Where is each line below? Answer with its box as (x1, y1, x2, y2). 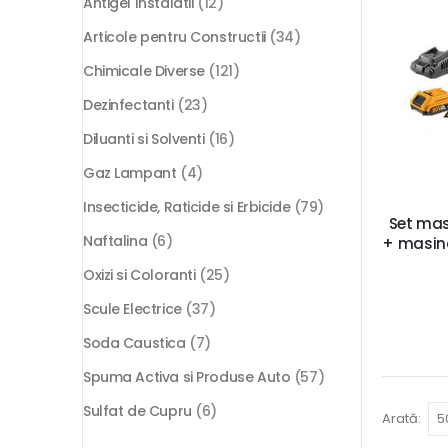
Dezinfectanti (83, 95, 174, 116)
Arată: (382, 408, 421, 428)
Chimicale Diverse (83, 61, 205, 82)
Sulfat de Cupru (83, 401, 192, 422)
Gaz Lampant (83, 163, 177, 184)
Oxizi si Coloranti (83, 265, 196, 286)
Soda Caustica (83, 333, 186, 354)
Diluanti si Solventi (83, 129, 205, 150)
